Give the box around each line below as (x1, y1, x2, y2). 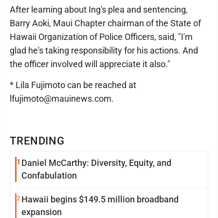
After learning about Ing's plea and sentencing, (10, 4, 188, 15)
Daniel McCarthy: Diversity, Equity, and (21, 158, 171, 168)
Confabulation (21, 170, 77, 181)
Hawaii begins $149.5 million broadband (21, 194, 179, 204)
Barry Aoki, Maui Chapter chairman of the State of (10, 18, 201, 28)
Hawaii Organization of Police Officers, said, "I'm (10, 32, 193, 42)
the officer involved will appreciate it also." (10, 59, 170, 69)
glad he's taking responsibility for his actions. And (10, 45, 198, 55)
